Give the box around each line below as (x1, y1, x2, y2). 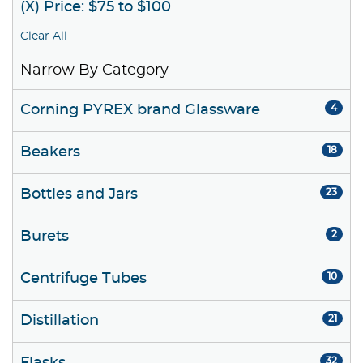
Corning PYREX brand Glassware (20, 103, 260, 118)
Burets (20, 229, 69, 245)
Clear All (20, 31, 67, 43)
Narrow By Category (20, 63, 169, 79)
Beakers (20, 145, 80, 160)
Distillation (20, 314, 99, 329)
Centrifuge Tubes (20, 271, 147, 287)
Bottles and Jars (20, 187, 138, 203)
